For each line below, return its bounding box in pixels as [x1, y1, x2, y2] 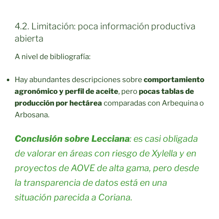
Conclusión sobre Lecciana [15, 133, 130, 144]
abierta [15, 33, 44, 44]
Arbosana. [15, 110, 49, 119]
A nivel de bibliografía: [15, 52, 90, 62]
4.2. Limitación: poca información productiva [15, 21, 196, 31]
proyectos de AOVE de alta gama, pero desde [15, 163, 199, 174]
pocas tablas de [139, 87, 194, 96]
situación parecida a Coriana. [15, 192, 132, 203]
